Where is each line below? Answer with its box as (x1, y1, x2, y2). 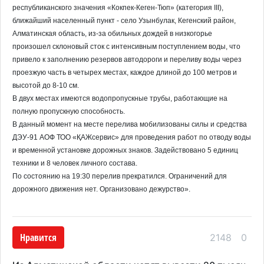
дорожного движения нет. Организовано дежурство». (12, 184, 190, 193)
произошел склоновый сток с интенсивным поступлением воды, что (12, 42, 240, 51)
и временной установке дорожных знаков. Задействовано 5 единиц (12, 146, 238, 154)
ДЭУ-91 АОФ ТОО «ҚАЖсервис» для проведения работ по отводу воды (12, 133, 251, 141)
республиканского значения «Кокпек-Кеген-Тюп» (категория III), (12, 3, 223, 12)
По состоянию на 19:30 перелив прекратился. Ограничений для (12, 171, 227, 180)
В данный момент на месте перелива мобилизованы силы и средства (12, 120, 247, 128)
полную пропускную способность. (12, 107, 125, 115)
